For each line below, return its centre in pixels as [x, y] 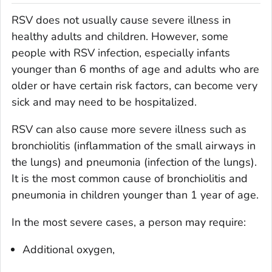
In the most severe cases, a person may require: [129, 222]
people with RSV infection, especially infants [121, 53]
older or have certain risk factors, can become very [134, 85]
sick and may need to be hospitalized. [104, 102]
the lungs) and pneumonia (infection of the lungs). [134, 162]
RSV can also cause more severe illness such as [129, 129]
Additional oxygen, [69, 249]
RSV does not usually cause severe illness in [121, 20]
